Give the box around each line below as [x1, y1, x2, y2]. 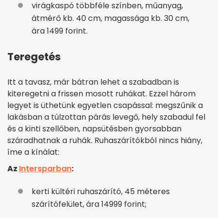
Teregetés [7, 49, 61, 64]
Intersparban [19, 163, 72, 174]
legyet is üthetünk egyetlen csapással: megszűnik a [7, 99, 203, 111]
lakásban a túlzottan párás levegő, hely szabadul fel [7, 111, 205, 123]
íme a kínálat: [7, 146, 59, 158]
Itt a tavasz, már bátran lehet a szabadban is [7, 76, 179, 88]
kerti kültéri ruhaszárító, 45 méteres [32, 185, 170, 197]
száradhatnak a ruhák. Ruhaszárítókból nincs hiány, [7, 134, 202, 146]
